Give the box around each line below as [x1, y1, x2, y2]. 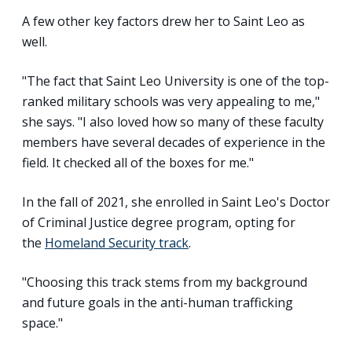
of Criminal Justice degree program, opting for [22, 213, 295, 231]
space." [22, 313, 63, 332]
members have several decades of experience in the [22, 133, 325, 151]
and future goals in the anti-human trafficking [22, 293, 293, 311]
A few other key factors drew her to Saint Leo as [22, 12, 305, 30]
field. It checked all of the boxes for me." [22, 153, 254, 171]
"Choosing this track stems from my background [22, 273, 307, 291]
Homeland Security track [45, 233, 189, 251]
